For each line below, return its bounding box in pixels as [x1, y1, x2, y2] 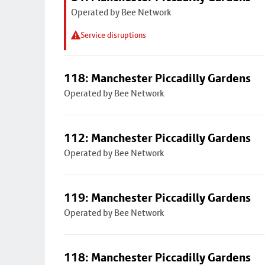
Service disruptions [80, 30, 146, 40]
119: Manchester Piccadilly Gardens [64, 190, 251, 205]
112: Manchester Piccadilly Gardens [64, 131, 251, 145]
